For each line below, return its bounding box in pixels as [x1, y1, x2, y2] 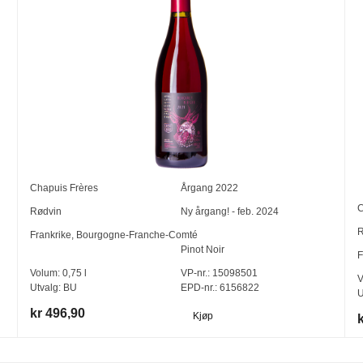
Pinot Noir [181, 244, 225, 256]
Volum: [30, 267, 63, 280]
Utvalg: [30, 282, 64, 294]
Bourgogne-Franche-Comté [76, 229, 199, 241]
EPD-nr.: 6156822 [181, 282, 260, 294]
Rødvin [30, 206, 62, 218]
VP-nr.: [181, 267, 211, 280]
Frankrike [30, 229, 72, 241]
